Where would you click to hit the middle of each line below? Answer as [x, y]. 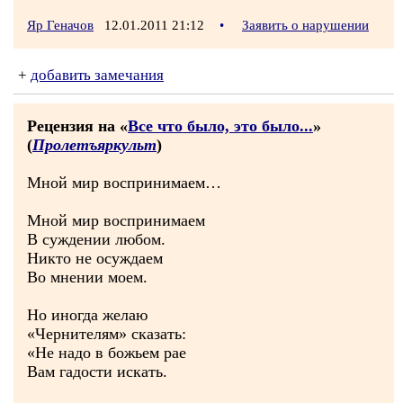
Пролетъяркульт [94, 145]
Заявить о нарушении [305, 25]
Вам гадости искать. [97, 372]
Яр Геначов [60, 25]
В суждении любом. [96, 239]
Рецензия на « [77, 126]
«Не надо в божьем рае [107, 353]
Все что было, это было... [220, 126]
